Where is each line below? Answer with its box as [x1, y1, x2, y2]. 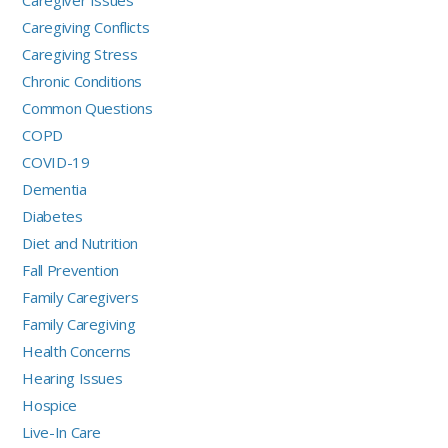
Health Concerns [22, 341, 132, 362]
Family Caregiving [22, 314, 136, 335]
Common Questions [22, 98, 153, 119]
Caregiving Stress [22, 44, 138, 65]
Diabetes [22, 206, 83, 227]
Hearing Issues [22, 368, 123, 389]
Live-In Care [22, 422, 102, 443]
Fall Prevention [22, 260, 120, 281]
